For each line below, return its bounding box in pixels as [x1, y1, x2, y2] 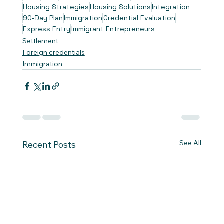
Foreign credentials [22, 47, 85, 57]
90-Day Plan [22, 13, 63, 22]
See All [179, 138, 202, 147]
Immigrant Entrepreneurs [71, 24, 155, 33]
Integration [151, 2, 190, 11]
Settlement [22, 36, 58, 45]
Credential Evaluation [103, 13, 175, 22]
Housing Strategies [22, 2, 89, 11]
